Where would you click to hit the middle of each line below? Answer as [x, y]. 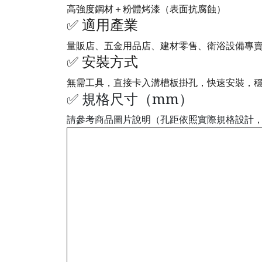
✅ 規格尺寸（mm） [130, 99]
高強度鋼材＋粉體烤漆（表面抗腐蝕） [146, 9]
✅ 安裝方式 [102, 62]
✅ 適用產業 [102, 25]
